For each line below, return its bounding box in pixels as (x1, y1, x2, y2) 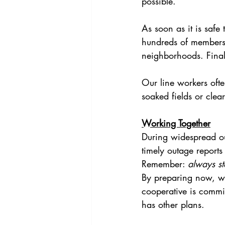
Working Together (142, 117, 210, 130)
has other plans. (142, 198, 204, 211)
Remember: (142, 158, 188, 170)
